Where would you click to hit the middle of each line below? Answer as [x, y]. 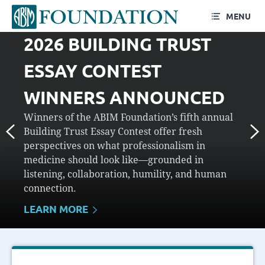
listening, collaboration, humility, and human [125, 174]
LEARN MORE [58, 209]
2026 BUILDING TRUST [117, 44]
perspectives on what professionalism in [114, 146]
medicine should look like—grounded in [114, 160]
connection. [50, 188]
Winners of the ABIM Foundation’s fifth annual [128, 117]
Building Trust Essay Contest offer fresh [113, 131]
